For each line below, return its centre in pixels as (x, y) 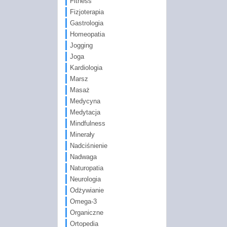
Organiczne (86, 212)
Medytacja (85, 112)
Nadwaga (83, 157)
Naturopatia (86, 168)
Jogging (81, 45)
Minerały (82, 134)
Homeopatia (87, 34)
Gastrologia (86, 23)
